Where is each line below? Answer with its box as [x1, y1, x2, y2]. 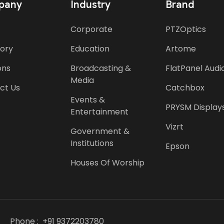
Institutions [70, 137, 113, 149]
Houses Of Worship [70, 156, 144, 168]
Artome [165, 42, 196, 54]
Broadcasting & [70, 62, 131, 74]
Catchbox [165, 81, 204, 93]
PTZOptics [165, 23, 206, 35]
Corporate [70, 23, 112, 35]
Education [70, 42, 109, 54]
